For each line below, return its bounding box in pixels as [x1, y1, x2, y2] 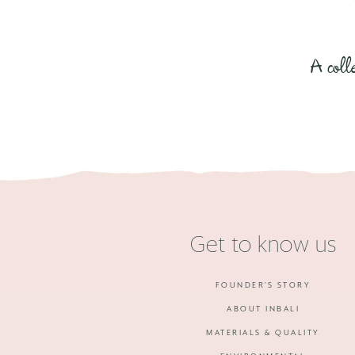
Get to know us [189, 235, 337, 257]
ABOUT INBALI [227, 305, 300, 313]
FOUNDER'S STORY [215, 281, 311, 289]
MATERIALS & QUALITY [206, 329, 320, 337]
